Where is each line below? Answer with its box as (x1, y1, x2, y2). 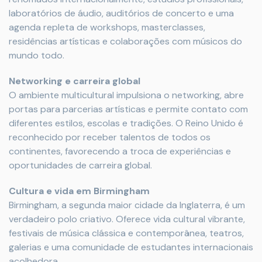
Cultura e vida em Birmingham (9, 185, 150, 197)
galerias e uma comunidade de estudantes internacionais (9, 241, 253, 253)
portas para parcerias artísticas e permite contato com (9, 103, 248, 115)
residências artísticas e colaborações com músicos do (9, 35, 242, 47)
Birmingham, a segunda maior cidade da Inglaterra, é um (9, 199, 245, 211)
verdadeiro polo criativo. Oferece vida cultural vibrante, (9, 213, 245, 225)
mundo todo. (9, 49, 64, 61)
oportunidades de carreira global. (9, 159, 152, 171)
